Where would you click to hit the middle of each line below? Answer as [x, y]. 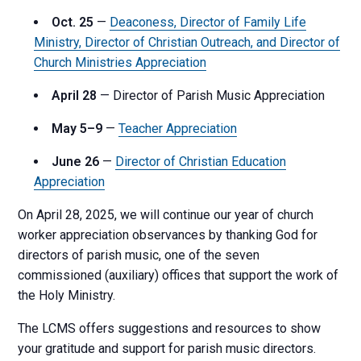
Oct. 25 [73, 23]
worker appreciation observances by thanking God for [168, 235]
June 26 [76, 162]
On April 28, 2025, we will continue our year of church [166, 215]
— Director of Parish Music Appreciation [211, 96]
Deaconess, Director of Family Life [208, 23]
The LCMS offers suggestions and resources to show [170, 329]
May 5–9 [77, 129]
